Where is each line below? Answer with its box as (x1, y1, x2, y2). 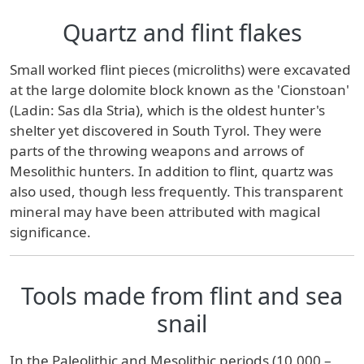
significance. (10, 222, 97, 241)
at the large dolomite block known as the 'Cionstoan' (10, 80, 349, 99)
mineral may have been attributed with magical (10, 201, 320, 221)
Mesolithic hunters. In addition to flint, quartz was (10, 161, 333, 180)
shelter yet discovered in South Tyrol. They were (10, 120, 322, 140)
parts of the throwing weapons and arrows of (10, 141, 304, 160)
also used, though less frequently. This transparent (10, 181, 343, 201)
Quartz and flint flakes (62, 15, 302, 48)
